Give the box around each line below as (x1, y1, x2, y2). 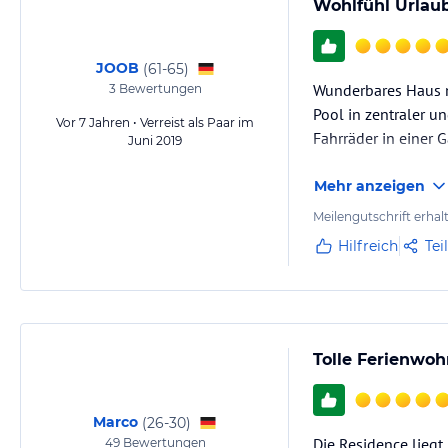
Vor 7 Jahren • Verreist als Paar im (56, 115, 254, 130)
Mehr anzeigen (314, 177, 425, 195)
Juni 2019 (128, 133, 182, 148)
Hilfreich (338, 237, 398, 255)
